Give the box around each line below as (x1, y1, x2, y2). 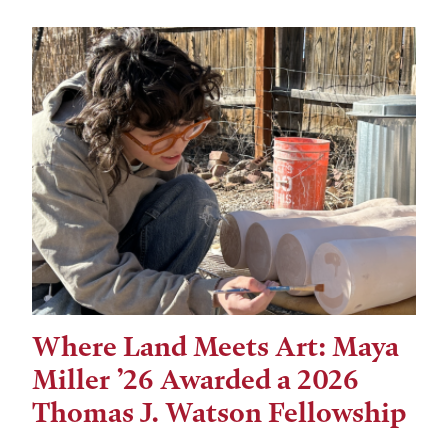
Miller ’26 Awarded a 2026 (32, 363, 359, 396)
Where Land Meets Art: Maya (32, 330, 399, 363)
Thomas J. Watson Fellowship (32, 396, 406, 429)
